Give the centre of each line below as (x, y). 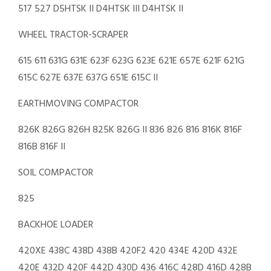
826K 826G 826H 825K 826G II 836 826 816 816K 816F (130, 130)
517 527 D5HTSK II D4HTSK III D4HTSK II (101, 9)
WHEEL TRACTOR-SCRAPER (73, 35)
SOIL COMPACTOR (56, 173)
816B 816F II (42, 147)
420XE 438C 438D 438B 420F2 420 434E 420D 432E (128, 251)
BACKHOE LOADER (56, 225)
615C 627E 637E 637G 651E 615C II (88, 78)
